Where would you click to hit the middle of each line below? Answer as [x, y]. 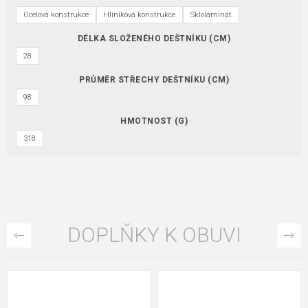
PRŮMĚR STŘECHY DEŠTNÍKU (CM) [154, 80]
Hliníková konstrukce [140, 15]
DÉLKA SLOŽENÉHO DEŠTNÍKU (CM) [154, 39]
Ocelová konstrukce [56, 15]
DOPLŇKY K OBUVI [154, 235]
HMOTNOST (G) [154, 121]
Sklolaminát [211, 15]
